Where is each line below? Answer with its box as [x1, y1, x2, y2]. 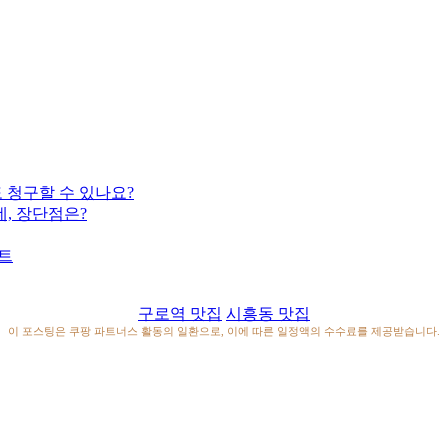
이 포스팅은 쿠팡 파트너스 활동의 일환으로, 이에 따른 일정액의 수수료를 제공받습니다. [8, 325, 440, 337]
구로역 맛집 [138, 304, 222, 322]
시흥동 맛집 [226, 304, 310, 322]
